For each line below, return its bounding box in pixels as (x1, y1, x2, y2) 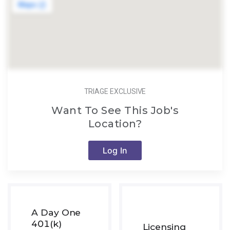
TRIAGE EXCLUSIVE (84, 87, 146, 96)
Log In (103, 145, 127, 156)
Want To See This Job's (51, 104, 179, 117)
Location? (88, 117, 142, 130)
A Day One (31, 206, 81, 218)
